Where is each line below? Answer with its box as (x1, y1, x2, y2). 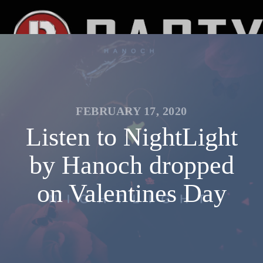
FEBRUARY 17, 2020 (76, 104, 187, 117)
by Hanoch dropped (29, 151, 234, 180)
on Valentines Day (36, 179, 227, 208)
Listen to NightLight (25, 123, 238, 151)
